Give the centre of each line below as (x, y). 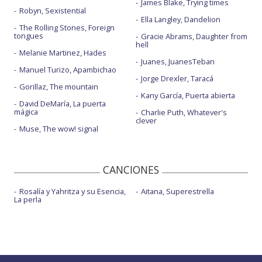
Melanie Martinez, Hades (63, 53)
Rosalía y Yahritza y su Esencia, (73, 192)
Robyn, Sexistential (53, 11)
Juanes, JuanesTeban (177, 62)
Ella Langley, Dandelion (180, 20)
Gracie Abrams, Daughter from (194, 37)
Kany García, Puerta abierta (188, 96)
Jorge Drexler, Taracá (177, 79)
